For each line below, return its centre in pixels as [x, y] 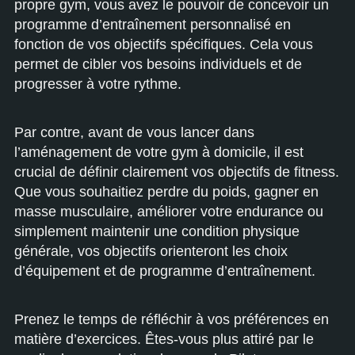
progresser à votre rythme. [98, 84]
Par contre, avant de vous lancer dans [134, 132]
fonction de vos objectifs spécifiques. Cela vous [164, 44]
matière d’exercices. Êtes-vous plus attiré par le [164, 339]
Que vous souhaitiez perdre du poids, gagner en [166, 192]
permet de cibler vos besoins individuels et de [158, 64]
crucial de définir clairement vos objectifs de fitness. [177, 172]
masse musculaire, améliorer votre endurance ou [169, 212]
